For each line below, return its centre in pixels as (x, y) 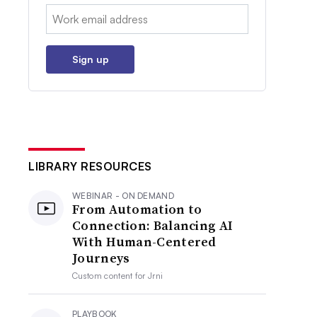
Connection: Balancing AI (153, 225)
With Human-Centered (144, 242)
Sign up (90, 59)
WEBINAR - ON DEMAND (123, 196)
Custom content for (110, 276)
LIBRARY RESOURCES (90, 166)
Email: (61, 13)
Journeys (101, 258)
